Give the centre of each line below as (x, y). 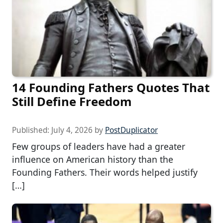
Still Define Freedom (72, 101)
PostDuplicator (131, 130)
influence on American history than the (93, 159)
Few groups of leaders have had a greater (99, 146)
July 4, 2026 (72, 130)
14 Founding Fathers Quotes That (111, 87)
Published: (32, 130)
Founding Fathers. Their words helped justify (105, 172)
